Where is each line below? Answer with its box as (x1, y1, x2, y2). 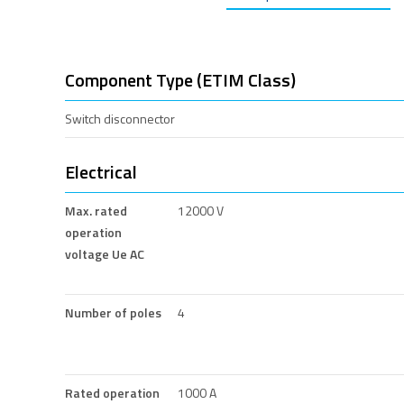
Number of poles (65, 302, 161, 322)
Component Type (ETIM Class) (65, 65, 296, 94)
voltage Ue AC (65, 243, 144, 263)
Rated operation (65, 382, 160, 402)
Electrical (65, 157, 137, 186)
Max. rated (65, 200, 127, 220)
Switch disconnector (65, 108, 175, 128)
